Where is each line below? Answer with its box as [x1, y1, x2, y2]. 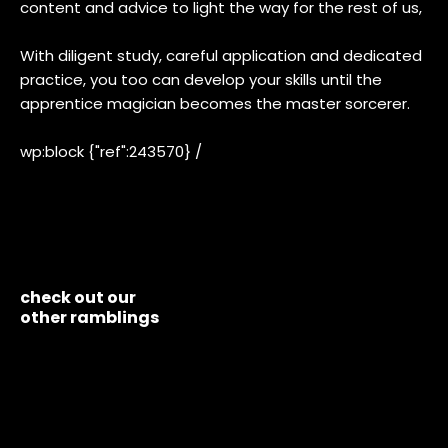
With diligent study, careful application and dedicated [20, 45, 422, 66]
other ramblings [20, 305, 159, 329]
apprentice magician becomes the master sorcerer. [20, 93, 410, 114]
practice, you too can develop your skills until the [20, 69, 382, 90]
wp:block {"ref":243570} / [20, 141, 202, 162]
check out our [20, 285, 136, 309]
